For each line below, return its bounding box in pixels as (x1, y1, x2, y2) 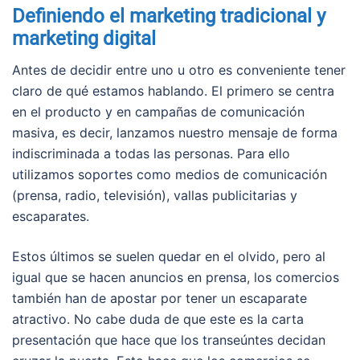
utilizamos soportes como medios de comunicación (12, 166, 327, 182)
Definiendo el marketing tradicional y (12, 4, 325, 27)
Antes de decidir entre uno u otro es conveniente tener (12, 61, 346, 78)
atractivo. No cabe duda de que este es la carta (12, 310, 304, 327)
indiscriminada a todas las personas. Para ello (12, 145, 290, 162)
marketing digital (12, 27, 156, 50)
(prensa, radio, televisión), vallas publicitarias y (12, 186, 297, 203)
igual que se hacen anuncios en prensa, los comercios (12, 268, 339, 285)
